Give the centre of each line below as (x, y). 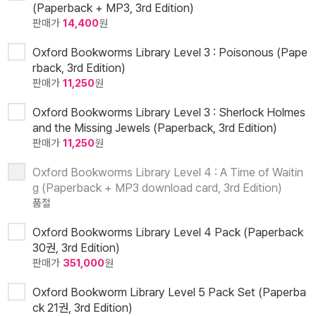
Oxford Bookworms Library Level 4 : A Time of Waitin (168, 172)
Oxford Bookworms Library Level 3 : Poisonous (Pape (170, 53)
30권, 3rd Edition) (76, 248)
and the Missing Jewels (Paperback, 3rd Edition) (155, 128)
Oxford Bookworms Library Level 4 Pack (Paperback (168, 232)
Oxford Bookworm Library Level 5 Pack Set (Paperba (169, 292)
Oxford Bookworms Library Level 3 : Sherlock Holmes (169, 113)
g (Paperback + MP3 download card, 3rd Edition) (157, 188)
